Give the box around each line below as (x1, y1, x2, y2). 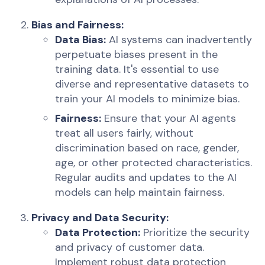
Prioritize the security (140, 225, 250, 240)
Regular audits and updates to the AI (55, 170, 237, 185)
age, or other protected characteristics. (55, 156, 253, 170)
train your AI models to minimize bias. (55, 92, 240, 106)
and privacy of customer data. (55, 240, 205, 255)
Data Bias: (55, 33, 106, 47)
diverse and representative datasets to (55, 77, 250, 92)
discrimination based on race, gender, (55, 141, 240, 156)
